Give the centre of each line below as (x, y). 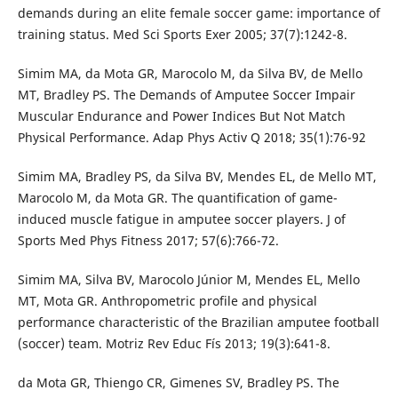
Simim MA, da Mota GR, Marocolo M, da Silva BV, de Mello (190, 74)
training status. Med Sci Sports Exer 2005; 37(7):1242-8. (182, 35)
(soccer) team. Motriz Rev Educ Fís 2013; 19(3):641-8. (174, 344)
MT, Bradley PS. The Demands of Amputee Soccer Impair (186, 95)
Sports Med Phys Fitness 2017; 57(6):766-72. (148, 241)
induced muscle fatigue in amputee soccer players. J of (181, 219)
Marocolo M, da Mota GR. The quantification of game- (177, 198)
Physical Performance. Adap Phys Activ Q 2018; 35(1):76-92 (191, 138)
